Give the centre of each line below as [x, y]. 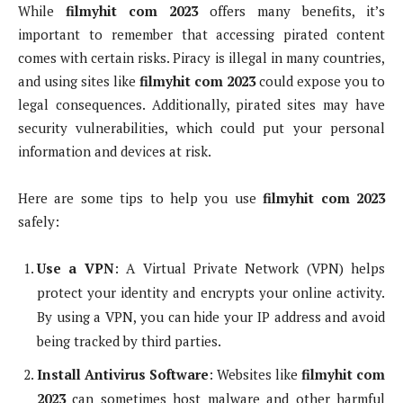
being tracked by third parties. [129, 341]
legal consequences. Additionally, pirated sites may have [201, 105]
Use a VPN [76, 269]
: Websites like [255, 375]
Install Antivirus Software [123, 375]
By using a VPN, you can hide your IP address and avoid [211, 317]
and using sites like [79, 81]
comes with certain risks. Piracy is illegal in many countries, [201, 58]
